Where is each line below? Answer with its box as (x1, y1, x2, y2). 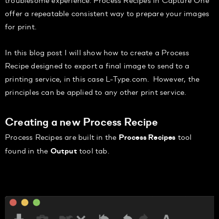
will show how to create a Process (66, 46, 190, 58)
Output (50, 145, 77, 156)
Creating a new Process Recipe (5, 114, 158, 129)
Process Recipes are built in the (5, 131, 119, 142)
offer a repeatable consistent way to (5, 7, 134, 19)
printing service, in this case (5, 72, 106, 84)
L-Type (106, 72, 130, 84)
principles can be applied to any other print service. (5, 86, 187, 97)
